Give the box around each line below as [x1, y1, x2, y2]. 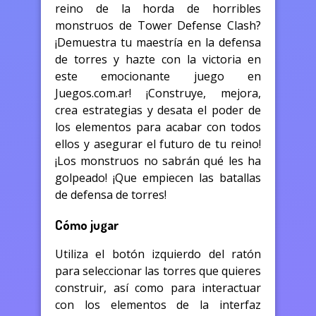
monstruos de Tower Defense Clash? [55, 17, 261, 33]
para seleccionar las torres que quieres [55, 263, 261, 279]
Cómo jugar [55, 216, 119, 233]
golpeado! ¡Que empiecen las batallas [55, 169, 261, 186]
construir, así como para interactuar [55, 280, 261, 296]
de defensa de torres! [55, 186, 166, 202]
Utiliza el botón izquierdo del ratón [55, 246, 261, 262]
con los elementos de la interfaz [55, 297, 261, 313]
